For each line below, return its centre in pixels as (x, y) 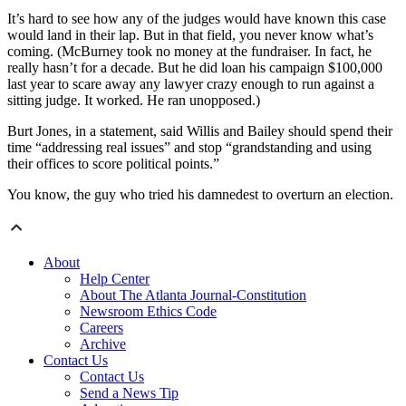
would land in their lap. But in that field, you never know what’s (190, 34)
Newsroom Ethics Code (148, 311)
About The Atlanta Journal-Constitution (193, 295)
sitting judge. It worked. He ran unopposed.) (134, 100)
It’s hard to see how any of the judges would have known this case (197, 18)
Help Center (115, 278)
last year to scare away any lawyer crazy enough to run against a (191, 83)
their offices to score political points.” (113, 163)
